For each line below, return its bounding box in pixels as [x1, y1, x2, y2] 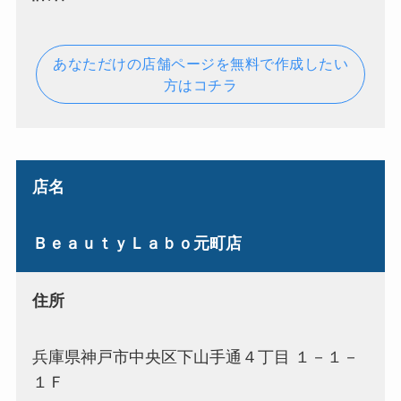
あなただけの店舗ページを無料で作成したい [53, 55, 348, 72]
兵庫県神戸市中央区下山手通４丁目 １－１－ [31, 347, 359, 366]
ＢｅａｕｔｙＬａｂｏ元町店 [31, 235, 242, 253]
